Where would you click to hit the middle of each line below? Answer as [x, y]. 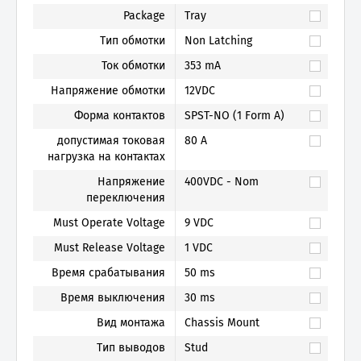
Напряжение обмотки [108, 91]
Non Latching [218, 41]
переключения [125, 198]
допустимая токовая [111, 141]
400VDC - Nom [221, 182]
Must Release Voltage [109, 248]
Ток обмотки [133, 66]
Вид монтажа [131, 323]
